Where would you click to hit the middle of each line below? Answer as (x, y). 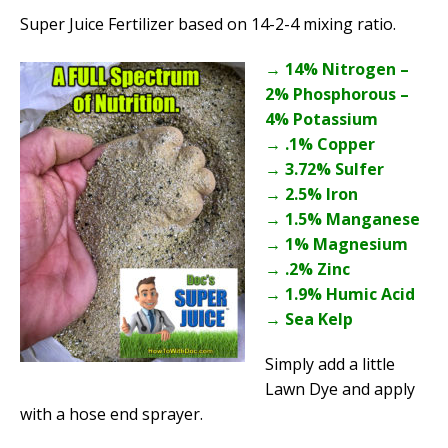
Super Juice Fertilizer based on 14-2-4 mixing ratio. (208, 24)
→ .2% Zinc (307, 269)
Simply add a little (330, 364)
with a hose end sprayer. (111, 414)
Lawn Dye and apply (340, 389)
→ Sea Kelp (309, 319)
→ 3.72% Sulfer (324, 169)
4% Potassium (321, 119)
